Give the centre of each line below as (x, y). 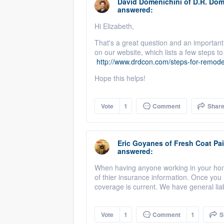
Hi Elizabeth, (114, 26)
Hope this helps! (120, 78)
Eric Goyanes (140, 143)
